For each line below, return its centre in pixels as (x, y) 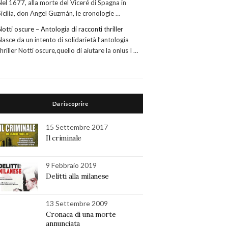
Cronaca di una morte (81, 214)
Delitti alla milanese (77, 176)
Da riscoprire (70, 103)
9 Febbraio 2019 (72, 165)
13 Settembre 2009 (77, 203)
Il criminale (64, 138)
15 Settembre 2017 (77, 127)
